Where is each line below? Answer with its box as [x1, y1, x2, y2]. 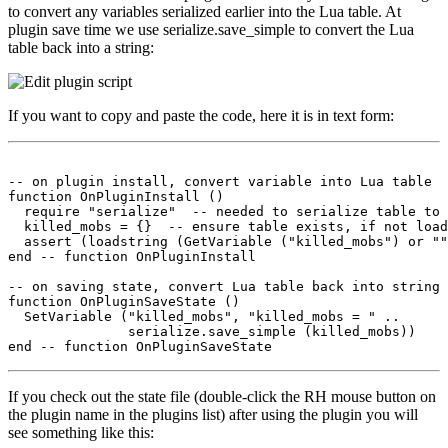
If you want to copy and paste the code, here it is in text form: [8, 106, 394, 124]
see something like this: [8, 423, 154, 441]
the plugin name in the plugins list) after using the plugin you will [8, 405, 418, 423]
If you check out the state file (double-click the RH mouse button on [8, 387, 436, 405]
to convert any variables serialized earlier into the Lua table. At [8, 2, 401, 20]
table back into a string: [8, 38, 154, 56]
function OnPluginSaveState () [8, 293, 240, 309]
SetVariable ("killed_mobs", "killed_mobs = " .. [8, 308, 400, 324]
